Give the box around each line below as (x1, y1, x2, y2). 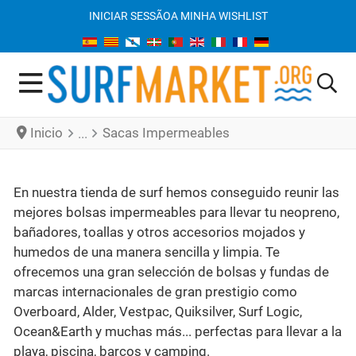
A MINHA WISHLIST (170, 9, 268, 22)
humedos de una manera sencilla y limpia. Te (13, 243, 280, 260)
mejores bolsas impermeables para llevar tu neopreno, (13, 203, 339, 220)
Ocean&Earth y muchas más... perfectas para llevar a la (13, 323, 342, 339)
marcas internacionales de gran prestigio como (13, 283, 297, 300)
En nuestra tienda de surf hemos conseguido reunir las (13, 184, 339, 200)
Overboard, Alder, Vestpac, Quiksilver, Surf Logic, (13, 303, 302, 319)
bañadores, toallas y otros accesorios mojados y (13, 223, 305, 240)
